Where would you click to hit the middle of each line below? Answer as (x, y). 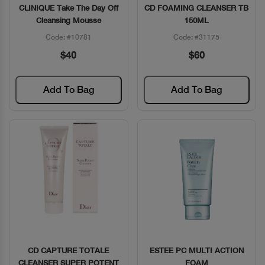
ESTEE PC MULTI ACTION (196, 250)
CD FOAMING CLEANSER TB (197, 8)
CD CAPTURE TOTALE (69, 250)
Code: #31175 (197, 37)
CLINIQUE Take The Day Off (68, 8)
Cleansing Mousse (68, 20)
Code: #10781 (68, 37)
